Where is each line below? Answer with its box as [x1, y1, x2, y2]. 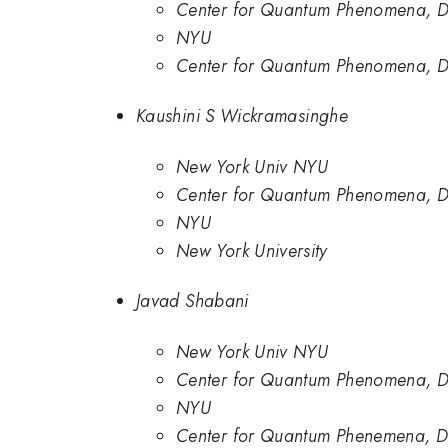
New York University [176, 237, 328, 264]
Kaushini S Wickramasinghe [136, 103, 348, 130]
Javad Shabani [136, 288, 249, 315]
